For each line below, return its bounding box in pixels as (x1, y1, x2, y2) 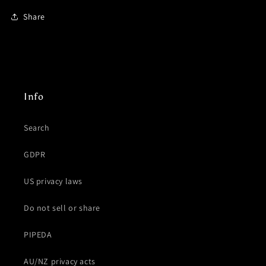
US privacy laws (24, 176, 83, 187)
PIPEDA (24, 229, 52, 240)
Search (24, 122, 50, 134)
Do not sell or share (24, 202, 100, 214)
